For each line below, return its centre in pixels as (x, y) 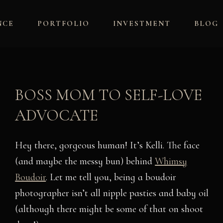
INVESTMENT (142, 23)
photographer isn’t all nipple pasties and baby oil (112, 193)
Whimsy (171, 161)
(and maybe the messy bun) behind (85, 161)
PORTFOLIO (64, 23)
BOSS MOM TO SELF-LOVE (109, 95)
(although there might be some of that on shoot (109, 209)
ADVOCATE (57, 115)
